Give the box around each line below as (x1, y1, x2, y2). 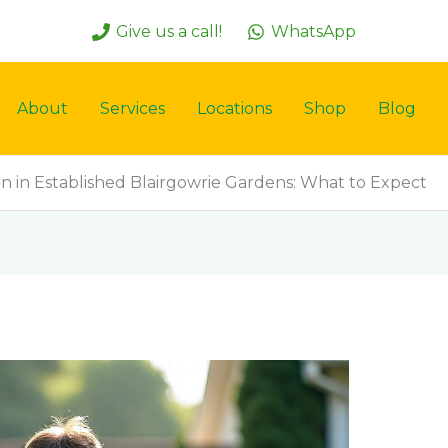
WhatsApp (270, 21, 356, 41)
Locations (197, 98, 272, 118)
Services (100, 98, 165, 118)
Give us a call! (116, 21, 223, 41)
